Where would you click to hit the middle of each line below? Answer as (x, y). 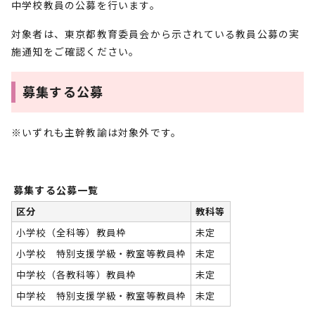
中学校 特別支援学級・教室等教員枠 (101, 296)
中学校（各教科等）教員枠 (76, 275)
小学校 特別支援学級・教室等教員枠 (101, 253)
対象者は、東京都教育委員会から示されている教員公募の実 (156, 34)
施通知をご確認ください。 (76, 51)
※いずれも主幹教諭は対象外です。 (97, 132)
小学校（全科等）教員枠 (71, 232)
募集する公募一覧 (56, 190)
